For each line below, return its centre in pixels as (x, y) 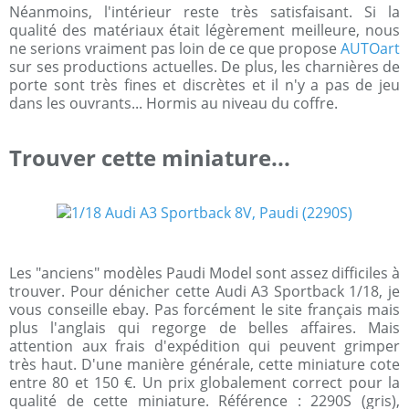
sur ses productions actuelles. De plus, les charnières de (204, 66)
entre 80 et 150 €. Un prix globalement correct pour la (204, 382)
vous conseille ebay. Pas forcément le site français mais (204, 309)
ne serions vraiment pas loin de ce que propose (175, 48)
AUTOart (370, 48)
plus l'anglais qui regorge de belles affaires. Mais (204, 327)
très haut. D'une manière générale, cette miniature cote (204, 364)
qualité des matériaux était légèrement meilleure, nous (204, 30)
